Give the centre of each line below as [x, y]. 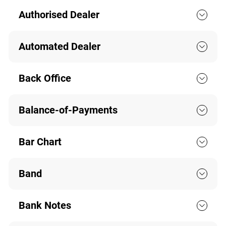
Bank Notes [45, 206]
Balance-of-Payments [68, 110]
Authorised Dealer [59, 15]
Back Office [45, 78]
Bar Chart [40, 142]
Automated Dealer [59, 47]
